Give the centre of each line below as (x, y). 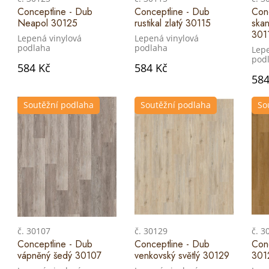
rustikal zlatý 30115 (173, 23)
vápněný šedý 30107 (59, 256)
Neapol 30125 (47, 23)
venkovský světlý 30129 (182, 256)
